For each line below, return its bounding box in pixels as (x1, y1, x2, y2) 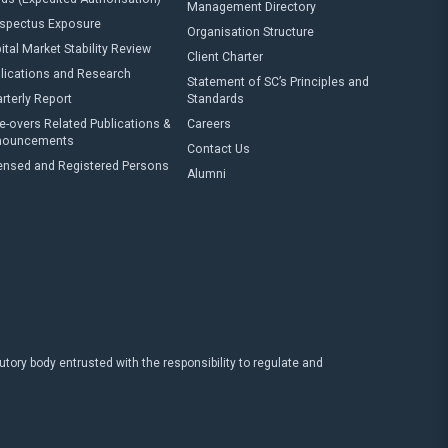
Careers (186, 117, 231, 131)
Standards (186, 92, 244, 106)
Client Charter (186, 50, 263, 64)
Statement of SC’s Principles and (186, 75, 369, 89)
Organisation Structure (186, 25, 314, 39)
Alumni (186, 167, 226, 181)
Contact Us (186, 142, 250, 156)
